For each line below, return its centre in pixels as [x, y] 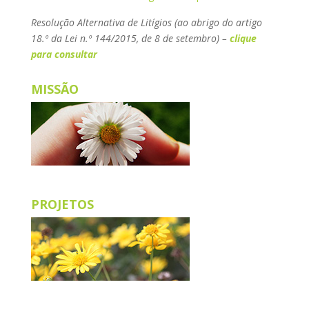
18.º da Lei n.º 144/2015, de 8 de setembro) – [130, 38]
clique [243, 38]
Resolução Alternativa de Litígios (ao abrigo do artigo [146, 22]
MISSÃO [54, 89]
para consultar [64, 54]
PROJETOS [62, 205]
